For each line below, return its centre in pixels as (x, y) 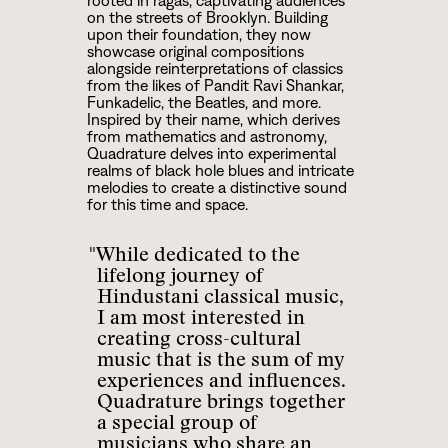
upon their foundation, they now (198, 34)
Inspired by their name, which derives (213, 119)
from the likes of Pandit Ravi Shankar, (215, 85)
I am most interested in (200, 316)
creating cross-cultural (198, 337)
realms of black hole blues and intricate (220, 170)
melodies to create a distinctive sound (216, 187)
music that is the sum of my (220, 358)
